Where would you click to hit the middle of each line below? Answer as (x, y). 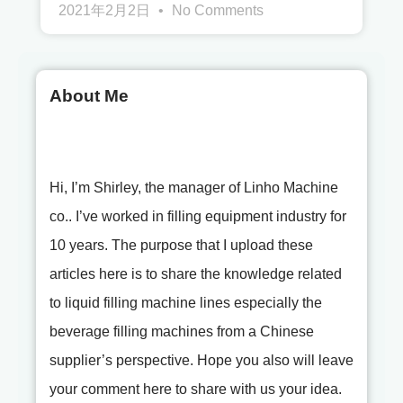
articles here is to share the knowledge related (196, 274)
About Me (89, 96)
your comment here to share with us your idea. (196, 389)
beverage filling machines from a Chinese (182, 331)
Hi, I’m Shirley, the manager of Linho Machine (194, 188)
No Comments (216, 10)
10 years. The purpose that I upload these (181, 245)
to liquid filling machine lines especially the (186, 303)
